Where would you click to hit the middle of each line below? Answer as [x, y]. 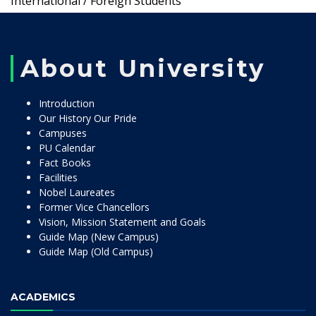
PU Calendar [67, 148]
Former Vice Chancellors [94, 207]
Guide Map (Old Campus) [96, 251]
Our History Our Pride [88, 118]
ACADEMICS [43, 297]
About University [143, 68]
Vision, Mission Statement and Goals [122, 222]
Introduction [67, 103]
